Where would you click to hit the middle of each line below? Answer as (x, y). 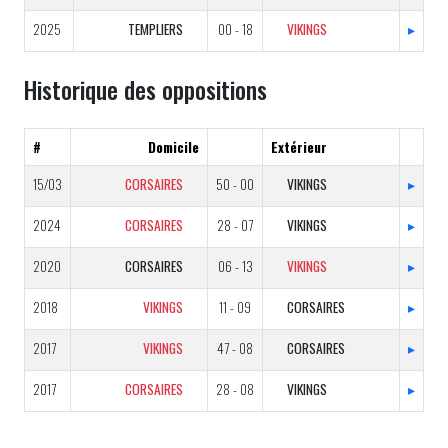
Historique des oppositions (145, 89)
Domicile (173, 147)
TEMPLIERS (155, 29)
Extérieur (299, 147)
